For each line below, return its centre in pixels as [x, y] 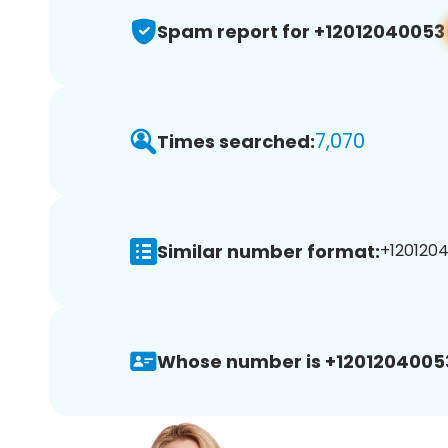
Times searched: [236, 141]
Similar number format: [268, 251]
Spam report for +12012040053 [301, 31]
